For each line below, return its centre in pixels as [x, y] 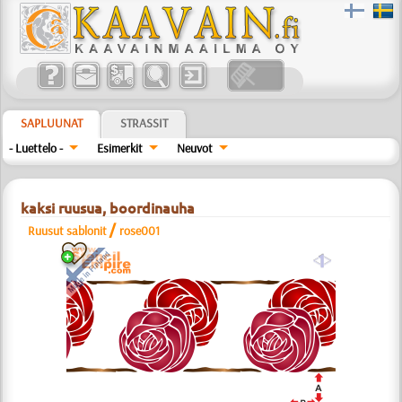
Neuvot [194, 148]
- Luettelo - [36, 148]
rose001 [140, 231]
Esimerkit [120, 148]
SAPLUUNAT [52, 123]
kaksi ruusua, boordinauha [108, 208]
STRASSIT [144, 123]
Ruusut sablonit [68, 231]
